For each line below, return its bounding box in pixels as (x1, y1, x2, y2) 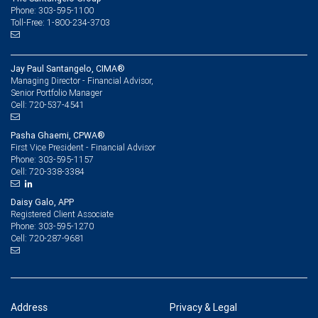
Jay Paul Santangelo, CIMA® (11, 63, 125, 74)
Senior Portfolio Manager (11, 87, 102, 98)
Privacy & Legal (170, 301, 237, 314)
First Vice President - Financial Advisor (11, 142, 155, 153)
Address (11, 301, 48, 314)
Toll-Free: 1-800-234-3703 (11, 16, 110, 28)
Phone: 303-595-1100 (11, 4, 94, 16)
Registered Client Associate (11, 209, 114, 219)
